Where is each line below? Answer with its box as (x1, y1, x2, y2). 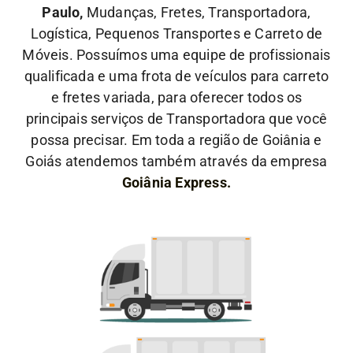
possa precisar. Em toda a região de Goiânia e (31, 131, 322, 148)
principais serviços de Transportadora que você (25, 110, 328, 127)
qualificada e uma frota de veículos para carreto (24, 67, 329, 84)
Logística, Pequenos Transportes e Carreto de (30, 24, 323, 42)
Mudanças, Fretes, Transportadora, (83, 3, 311, 20)
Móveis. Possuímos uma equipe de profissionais (22, 46, 331, 63)
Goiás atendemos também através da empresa (25, 152, 328, 169)
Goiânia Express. (121, 173, 232, 191)
